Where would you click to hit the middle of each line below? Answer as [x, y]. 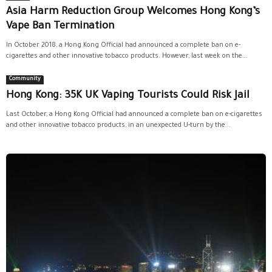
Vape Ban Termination [62, 27]
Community [25, 79]
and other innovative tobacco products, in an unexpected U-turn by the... [118, 125]
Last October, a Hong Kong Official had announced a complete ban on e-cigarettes [134, 114]
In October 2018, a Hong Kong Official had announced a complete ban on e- [123, 45]
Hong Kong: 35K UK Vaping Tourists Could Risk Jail [128, 96]
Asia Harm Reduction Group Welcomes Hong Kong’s [133, 12]
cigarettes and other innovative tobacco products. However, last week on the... [127, 56]
